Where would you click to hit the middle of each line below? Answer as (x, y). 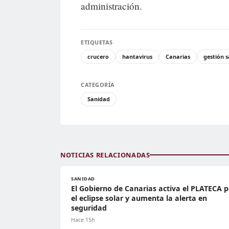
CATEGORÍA (98, 84)
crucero (98, 56)
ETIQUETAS (97, 42)
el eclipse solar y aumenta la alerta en (139, 198)
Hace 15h (83, 220)
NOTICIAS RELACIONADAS (105, 155)
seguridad (89, 208)
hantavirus (137, 56)
